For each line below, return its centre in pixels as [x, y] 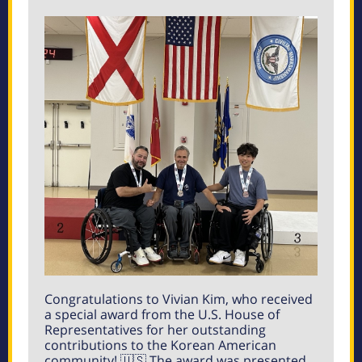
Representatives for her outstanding [155, 330]
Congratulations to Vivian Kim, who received [179, 299]
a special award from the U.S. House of [162, 314]
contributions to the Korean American [160, 345]
